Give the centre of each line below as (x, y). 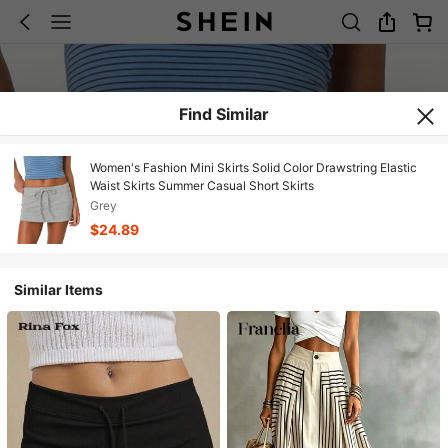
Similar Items (59, 289)
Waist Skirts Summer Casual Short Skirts (201, 186)
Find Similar (224, 114)
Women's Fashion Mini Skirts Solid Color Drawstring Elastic (253, 168)
